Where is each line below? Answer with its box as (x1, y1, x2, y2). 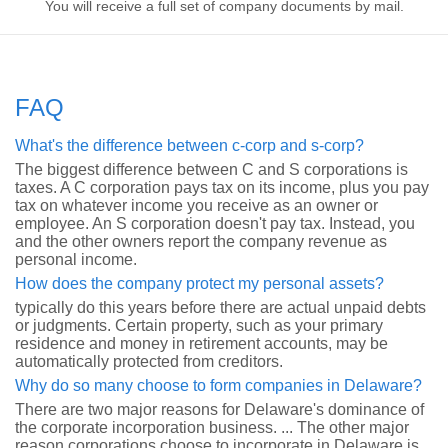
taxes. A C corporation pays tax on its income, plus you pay (15, 179, 429, 196)
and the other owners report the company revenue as (15, 233, 387, 250)
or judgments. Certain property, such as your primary (15, 317, 383, 334)
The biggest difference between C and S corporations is (15, 161, 408, 178)
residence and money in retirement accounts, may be (15, 335, 388, 352)
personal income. (15, 251, 137, 268)
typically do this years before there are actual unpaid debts (15, 299, 426, 316)
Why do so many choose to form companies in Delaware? (15, 377, 422, 394)
